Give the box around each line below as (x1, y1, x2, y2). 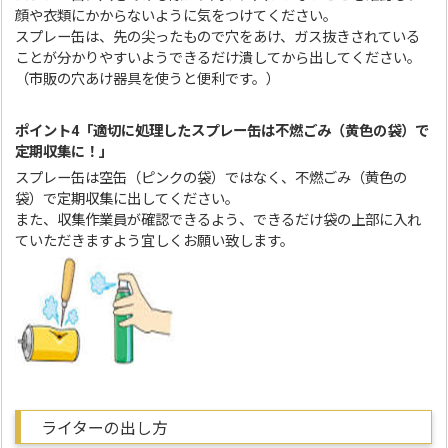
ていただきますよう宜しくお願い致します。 (15, 232, 295, 250)
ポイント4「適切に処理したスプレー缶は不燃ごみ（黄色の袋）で (15, 122, 430, 140)
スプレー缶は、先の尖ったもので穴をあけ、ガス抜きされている (15, 28, 421, 46)
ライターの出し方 (41, 418, 169, 438)
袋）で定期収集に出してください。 (15, 190, 240, 208)
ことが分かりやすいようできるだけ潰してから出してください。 (15, 49, 422, 67)
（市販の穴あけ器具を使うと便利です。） (15, 70, 281, 88)
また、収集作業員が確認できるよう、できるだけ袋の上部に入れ (15, 211, 422, 229)
